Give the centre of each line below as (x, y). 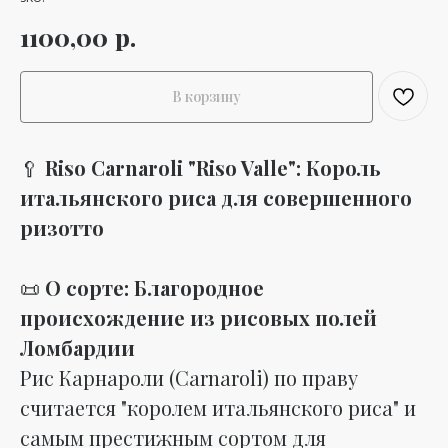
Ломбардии (77, 347)
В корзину (206, 97)
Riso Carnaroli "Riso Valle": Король (213, 167)
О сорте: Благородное (154, 287)
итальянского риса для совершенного (216, 197)
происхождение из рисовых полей (198, 317)
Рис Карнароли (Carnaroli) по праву (189, 377)
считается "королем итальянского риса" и (218, 407)
